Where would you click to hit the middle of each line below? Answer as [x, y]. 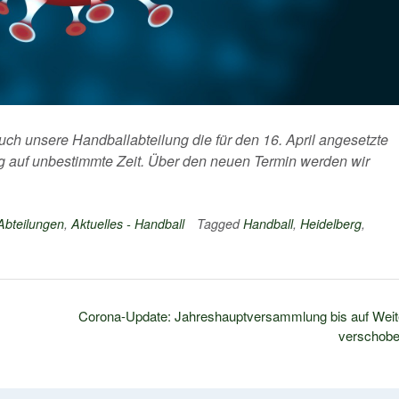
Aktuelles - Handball [128, 224]
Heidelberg [331, 224]
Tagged [220, 224]
